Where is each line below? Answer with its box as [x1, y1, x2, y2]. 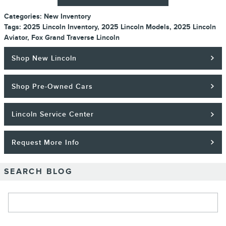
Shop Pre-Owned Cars [12, 82, 93, 91]
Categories [4, 12, 40, 21]
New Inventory [44, 12, 91, 21]
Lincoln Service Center [12, 110, 94, 119]
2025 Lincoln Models [101, 22, 169, 31]
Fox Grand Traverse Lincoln [31, 33, 120, 42]
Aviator [4, 33, 27, 42]
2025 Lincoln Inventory [23, 22, 97, 31]
